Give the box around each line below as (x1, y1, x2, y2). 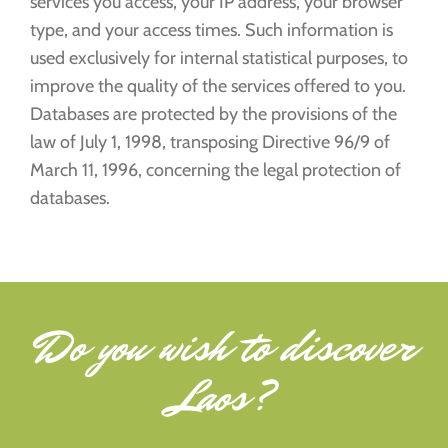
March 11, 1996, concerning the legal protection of (30, 159, 401, 182)
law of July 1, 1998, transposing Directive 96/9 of (30, 131, 390, 154)
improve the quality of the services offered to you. (30, 75, 406, 98)
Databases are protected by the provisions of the (30, 103, 397, 126)
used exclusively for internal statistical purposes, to (30, 47, 408, 70)
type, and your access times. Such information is (30, 19, 393, 42)
